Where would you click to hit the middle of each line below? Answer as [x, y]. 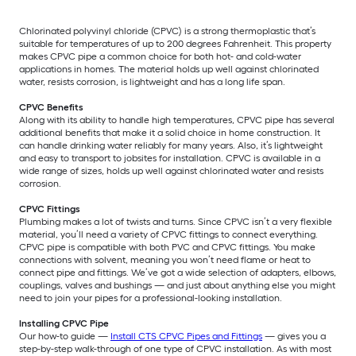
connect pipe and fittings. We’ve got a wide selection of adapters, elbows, [178, 273]
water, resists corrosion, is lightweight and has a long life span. [152, 82]
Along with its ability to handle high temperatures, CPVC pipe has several [177, 120]
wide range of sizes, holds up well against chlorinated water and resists [171, 171]
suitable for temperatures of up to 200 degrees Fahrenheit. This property [175, 44]
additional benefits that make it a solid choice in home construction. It [170, 133]
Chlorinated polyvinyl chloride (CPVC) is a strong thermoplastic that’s [167, 31]
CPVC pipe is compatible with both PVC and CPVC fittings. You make [167, 248]
